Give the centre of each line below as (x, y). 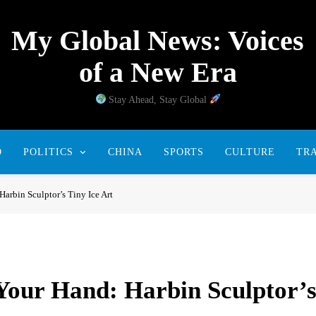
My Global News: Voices (158, 41)
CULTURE (250, 152)
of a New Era (158, 72)
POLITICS (48, 152)
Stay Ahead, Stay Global (158, 99)
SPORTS (183, 152)
